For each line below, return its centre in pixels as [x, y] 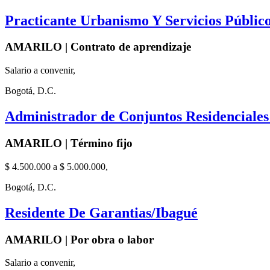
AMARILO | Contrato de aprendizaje [98, 47]
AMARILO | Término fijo [69, 143]
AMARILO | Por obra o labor [79, 239]
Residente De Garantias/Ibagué [101, 212]
